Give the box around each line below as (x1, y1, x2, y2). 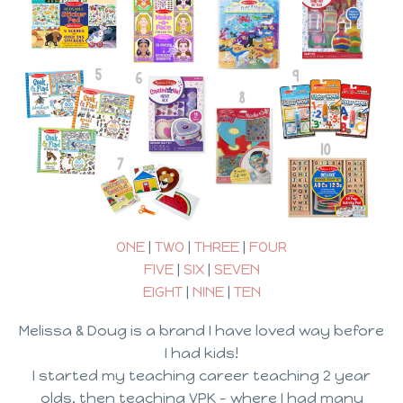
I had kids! (165, 344, 238, 362)
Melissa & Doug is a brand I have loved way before (19, 321, 384, 339)
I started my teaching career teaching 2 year (32, 366, 371, 384)
